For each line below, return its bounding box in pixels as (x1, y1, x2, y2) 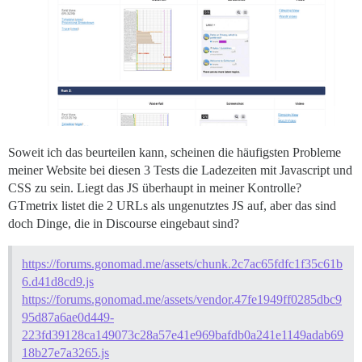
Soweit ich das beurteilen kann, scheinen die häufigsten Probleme (8, 145, 341, 159)
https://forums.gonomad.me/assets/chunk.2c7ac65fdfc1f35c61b (22, 256, 343, 271)
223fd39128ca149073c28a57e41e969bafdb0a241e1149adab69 (22, 327, 343, 342)
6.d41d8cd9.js (22, 274, 94, 288)
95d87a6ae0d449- (22, 309, 114, 324)
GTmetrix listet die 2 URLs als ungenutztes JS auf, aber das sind (8, 198, 336, 213)
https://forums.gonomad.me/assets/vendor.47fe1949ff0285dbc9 (22, 292, 342, 306)
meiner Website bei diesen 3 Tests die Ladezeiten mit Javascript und (8, 162, 352, 177)
